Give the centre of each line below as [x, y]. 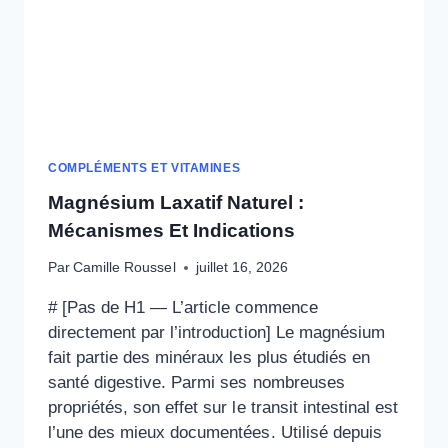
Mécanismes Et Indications [172, 230]
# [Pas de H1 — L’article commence [183, 308]
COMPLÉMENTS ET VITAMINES [144, 167]
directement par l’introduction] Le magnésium [216, 333]
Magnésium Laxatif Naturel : [176, 202]
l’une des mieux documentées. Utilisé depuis [215, 433]
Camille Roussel [124, 268]
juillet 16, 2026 [241, 268]
